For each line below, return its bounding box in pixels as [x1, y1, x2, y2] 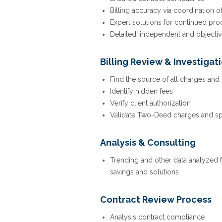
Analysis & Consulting [100, 137, 196, 148]
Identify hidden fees [110, 87, 173, 95]
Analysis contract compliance [110, 213, 205, 221]
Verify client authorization [110, 99, 191, 107]
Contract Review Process [100, 194, 212, 205]
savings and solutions [110, 168, 179, 176]
